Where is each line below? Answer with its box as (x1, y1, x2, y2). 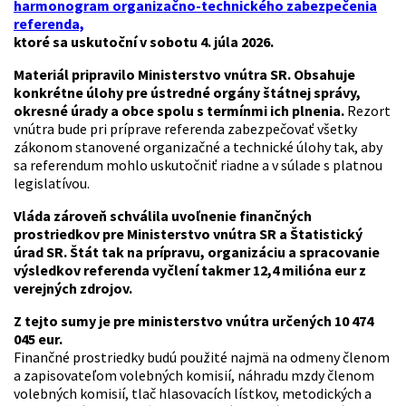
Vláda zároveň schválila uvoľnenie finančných (14, 207, 312, 226)
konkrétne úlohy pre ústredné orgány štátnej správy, (14, 83, 361, 102)
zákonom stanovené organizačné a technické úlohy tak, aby (14, 138, 382, 157)
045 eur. (14, 330, 63, 349)
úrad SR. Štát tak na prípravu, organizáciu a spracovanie (14, 243, 380, 262)
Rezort (347, 101, 391, 121)
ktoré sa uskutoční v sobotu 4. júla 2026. (14, 33, 274, 52)
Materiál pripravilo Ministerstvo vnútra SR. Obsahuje (14, 65, 355, 84)
